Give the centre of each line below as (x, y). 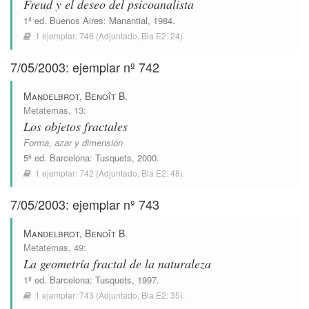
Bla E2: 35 (161, 295)
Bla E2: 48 (161, 173)
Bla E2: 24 (161, 36)
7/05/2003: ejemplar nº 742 (85, 67)
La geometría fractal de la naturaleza (117, 263)
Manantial (128, 20)
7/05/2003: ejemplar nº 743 (85, 204)
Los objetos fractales (76, 126)
